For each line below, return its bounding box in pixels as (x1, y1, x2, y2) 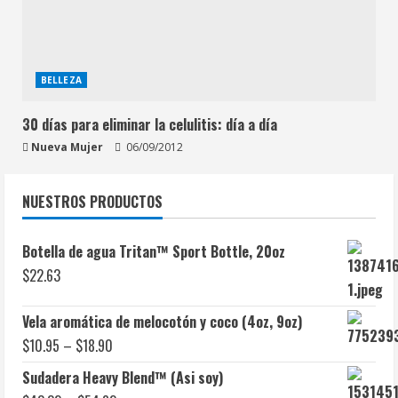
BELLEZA (41, 74, 82, 87)
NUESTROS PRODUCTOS (22, 191, 163, 213)
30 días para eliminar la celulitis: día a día (22, 114, 277, 136)
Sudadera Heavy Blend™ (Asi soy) (22, 367, 223, 389)
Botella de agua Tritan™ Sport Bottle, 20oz (22, 241, 285, 263)
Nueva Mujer (31, 139, 103, 155)
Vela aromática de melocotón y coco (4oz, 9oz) (22, 311, 302, 333)
